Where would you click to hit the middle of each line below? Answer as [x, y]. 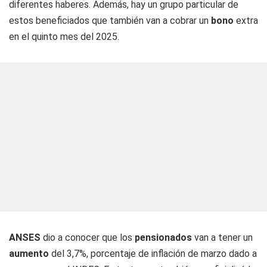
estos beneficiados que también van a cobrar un [110, 21]
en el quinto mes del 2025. [64, 37]
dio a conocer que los [88, 237]
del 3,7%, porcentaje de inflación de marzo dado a [153, 254]
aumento [29, 254]
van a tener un [222, 237]
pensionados [163, 237]
